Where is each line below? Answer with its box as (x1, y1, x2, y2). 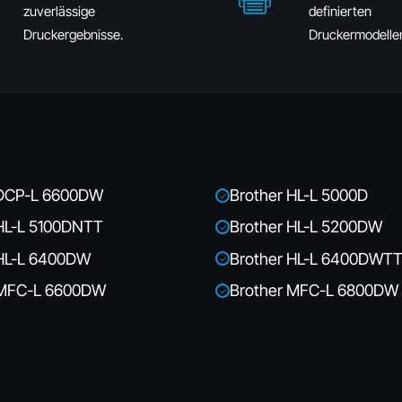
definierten (309, 3, 371, 20)
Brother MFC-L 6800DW (230, 281, 398, 301)
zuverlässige (23, 3, 95, 20)
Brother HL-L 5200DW (230, 217, 382, 237)
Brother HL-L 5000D (230, 186, 368, 205)
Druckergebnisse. (23, 26, 124, 43)
